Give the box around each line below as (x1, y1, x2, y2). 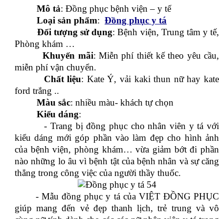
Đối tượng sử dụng (15, 27, 113, 37)
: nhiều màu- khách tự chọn (70, 97, 174, 108)
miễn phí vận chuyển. (15, 62, 96, 72)
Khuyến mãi (15, 50, 93, 61)
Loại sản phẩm (15, 15, 97, 25)
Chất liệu (15, 74, 82, 84)
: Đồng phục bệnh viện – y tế (61, 3, 171, 14)
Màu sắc (15, 97, 70, 108)
